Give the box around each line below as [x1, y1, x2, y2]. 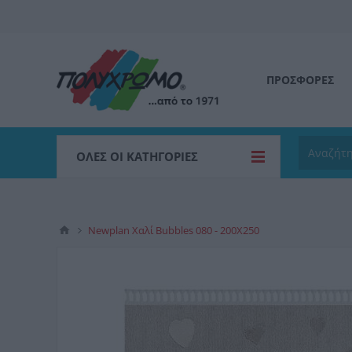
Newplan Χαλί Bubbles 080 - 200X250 [88, 223, 259, 237]
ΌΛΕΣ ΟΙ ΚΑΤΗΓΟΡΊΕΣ [76, 148, 198, 164]
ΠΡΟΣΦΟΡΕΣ [266, 72, 334, 87]
